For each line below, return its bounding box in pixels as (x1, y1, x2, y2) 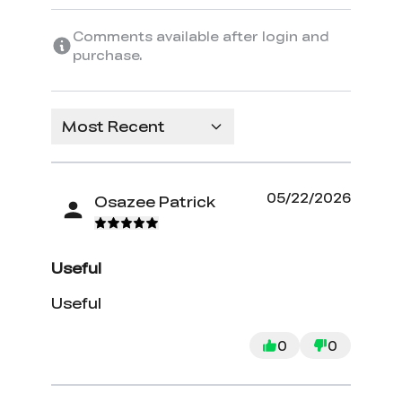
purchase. (73, 46, 144, 65)
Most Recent (62, 116, 166, 137)
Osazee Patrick (94, 190, 216, 212)
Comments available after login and (73, 27, 329, 46)
